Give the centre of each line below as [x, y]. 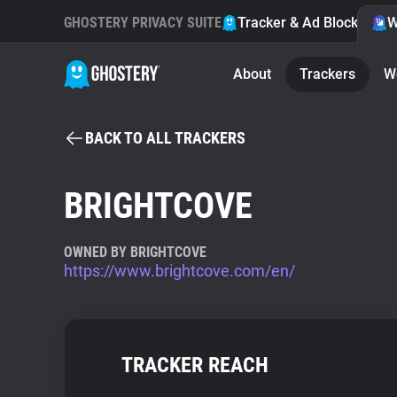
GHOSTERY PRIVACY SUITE [143, 23]
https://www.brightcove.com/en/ [179, 271]
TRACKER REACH [195, 365]
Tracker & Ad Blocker [304, 23]
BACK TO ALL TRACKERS [165, 138]
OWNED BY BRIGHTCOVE [135, 252]
